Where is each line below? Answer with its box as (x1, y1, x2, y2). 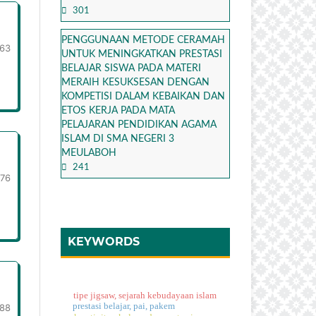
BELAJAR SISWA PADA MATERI (61, 63, 201, 73)
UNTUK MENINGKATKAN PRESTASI (61, 49, 222, 59)
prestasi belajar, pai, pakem (73, 301, 176, 312)
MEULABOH (61, 147, 116, 158)
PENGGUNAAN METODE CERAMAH (61, 35, 225, 45)
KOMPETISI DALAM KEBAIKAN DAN (61, 91, 225, 102)
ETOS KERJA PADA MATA (61, 105, 175, 116)
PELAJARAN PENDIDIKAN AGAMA (61, 119, 217, 130)
